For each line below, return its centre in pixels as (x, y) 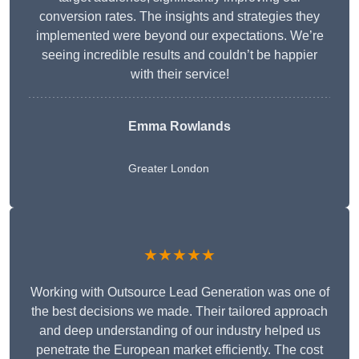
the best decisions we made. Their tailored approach (179, 312)
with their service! (179, 75)
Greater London (169, 169)
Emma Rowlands (179, 127)
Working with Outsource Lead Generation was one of (179, 292)
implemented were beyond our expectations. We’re (179, 36)
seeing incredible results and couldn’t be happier (179, 55)
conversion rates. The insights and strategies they (179, 17)
